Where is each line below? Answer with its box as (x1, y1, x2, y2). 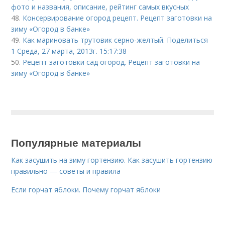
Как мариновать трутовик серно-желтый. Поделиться (23, 35, 208, 45)
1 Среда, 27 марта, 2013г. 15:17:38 (11, 46, 127, 56)
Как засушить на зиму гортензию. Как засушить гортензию (11, 155, 213, 165)
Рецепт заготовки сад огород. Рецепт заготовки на (23, 57, 200, 67)
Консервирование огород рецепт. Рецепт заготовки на (23, 13, 212, 23)
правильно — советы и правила (11, 166, 121, 176)
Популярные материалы (11, 134, 142, 150)
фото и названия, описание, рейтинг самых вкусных (11, 2, 189, 12)
